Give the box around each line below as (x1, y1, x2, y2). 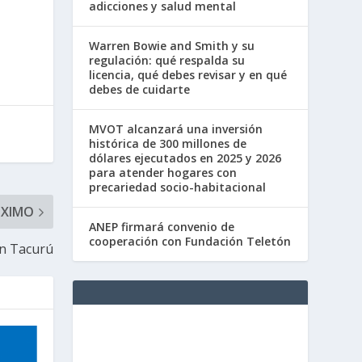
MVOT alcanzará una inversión (89, 120, 263, 137)
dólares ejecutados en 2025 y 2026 (89, 149, 282, 166)
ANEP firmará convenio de (89, 218, 235, 234)
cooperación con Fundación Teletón (89, 233, 292, 249)
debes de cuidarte (89, 81, 191, 97)
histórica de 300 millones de (89, 135, 247, 151)
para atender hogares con (89, 164, 238, 180)
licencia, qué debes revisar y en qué (89, 66, 288, 82)
